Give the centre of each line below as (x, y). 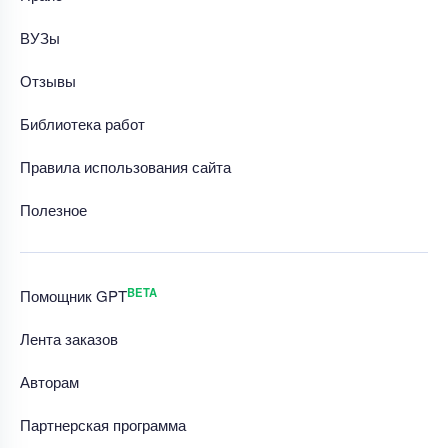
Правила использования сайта (125, 167)
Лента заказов (69, 339)
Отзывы (48, 81)
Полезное (53, 210)
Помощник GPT (73, 296)
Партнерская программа (103, 425)
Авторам (49, 382)
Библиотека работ (82, 124)
